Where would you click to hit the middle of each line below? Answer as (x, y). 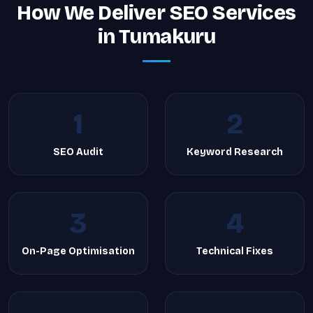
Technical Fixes (235, 251)
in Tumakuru (156, 37)
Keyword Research (235, 152)
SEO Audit (78, 152)
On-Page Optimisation (78, 251)
